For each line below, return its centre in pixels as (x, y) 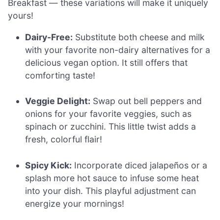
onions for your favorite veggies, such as (109, 114)
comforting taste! (60, 75)
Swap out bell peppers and (146, 101)
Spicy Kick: (49, 165)
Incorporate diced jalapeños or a (140, 165)
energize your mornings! (75, 203)
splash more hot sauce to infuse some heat (112, 178)
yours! (21, 16)
